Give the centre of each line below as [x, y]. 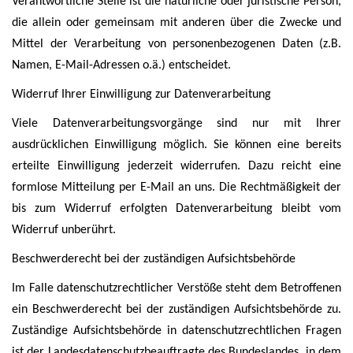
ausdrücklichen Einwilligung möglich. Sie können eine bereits [176, 145]
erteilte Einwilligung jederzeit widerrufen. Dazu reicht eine [176, 166]
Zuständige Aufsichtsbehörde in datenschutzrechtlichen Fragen [176, 331]
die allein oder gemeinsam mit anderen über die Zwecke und [176, 23]
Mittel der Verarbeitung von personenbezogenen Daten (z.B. [176, 44]
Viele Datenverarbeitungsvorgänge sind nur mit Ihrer [176, 124]
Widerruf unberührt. [64, 230]
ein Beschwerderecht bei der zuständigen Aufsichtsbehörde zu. [176, 310]
